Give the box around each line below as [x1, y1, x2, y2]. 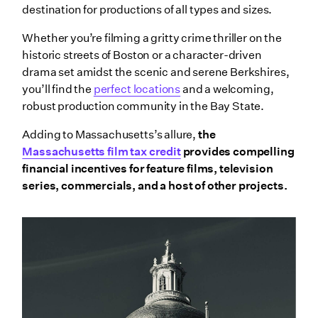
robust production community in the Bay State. [22, 99, 265, 114]
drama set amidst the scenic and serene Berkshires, [22, 65, 290, 79]
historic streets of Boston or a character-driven [22, 48, 262, 62]
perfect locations [93, 82, 181, 97]
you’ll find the [22, 82, 94, 97]
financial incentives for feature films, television [22, 162, 273, 176]
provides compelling [180, 145, 295, 159]
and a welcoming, [180, 82, 274, 97]
